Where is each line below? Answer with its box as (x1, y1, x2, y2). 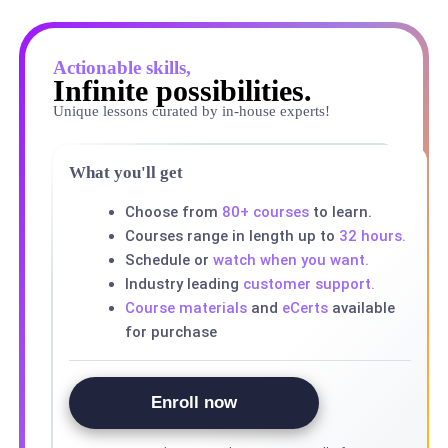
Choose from (124, 203, 222, 222)
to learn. (308, 203, 372, 222)
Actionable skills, (52, 57, 191, 79)
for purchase (124, 323, 217, 342)
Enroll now (150, 393, 237, 413)
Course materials (124, 299, 247, 318)
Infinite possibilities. (52, 74, 312, 108)
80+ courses (221, 203, 309, 222)
